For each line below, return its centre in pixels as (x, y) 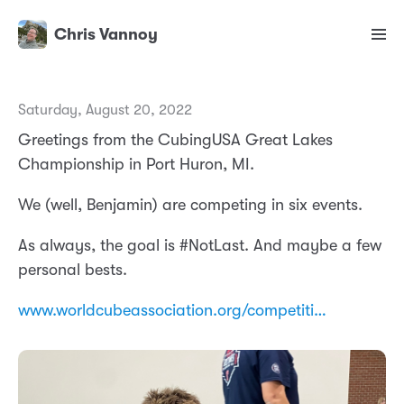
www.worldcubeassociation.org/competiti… (172, 311)
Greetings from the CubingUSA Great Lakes (175, 140)
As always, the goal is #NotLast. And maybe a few (200, 246)
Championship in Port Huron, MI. (136, 165)
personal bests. (73, 270)
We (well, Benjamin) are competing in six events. (190, 205)
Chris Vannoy (106, 35)
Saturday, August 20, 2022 (105, 110)
